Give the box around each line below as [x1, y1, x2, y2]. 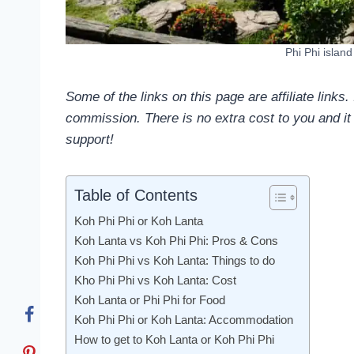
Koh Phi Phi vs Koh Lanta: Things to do [74, 254, 275, 268]
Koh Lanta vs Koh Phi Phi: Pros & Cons [74, 234, 278, 248]
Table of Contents [74, 186, 198, 205]
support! [66, 132, 114, 148]
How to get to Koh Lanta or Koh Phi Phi [74, 333, 274, 347]
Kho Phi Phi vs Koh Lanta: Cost [74, 273, 236, 288]
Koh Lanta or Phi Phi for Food [74, 293, 225, 307]
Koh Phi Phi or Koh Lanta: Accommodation [74, 313, 293, 327]
